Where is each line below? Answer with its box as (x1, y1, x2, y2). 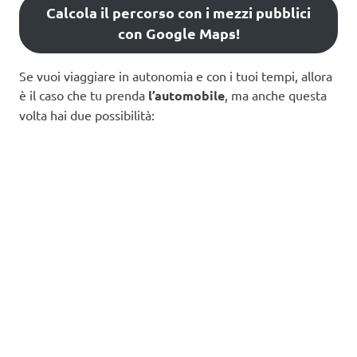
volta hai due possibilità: (19, 106, 155, 123)
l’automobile (148, 86, 225, 104)
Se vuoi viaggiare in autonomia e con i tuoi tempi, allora (19, 67, 332, 84)
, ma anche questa (225, 86, 327, 103)
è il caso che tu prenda (19, 86, 148, 103)
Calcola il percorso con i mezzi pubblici (46, 2, 311, 22)
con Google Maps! (117, 23, 240, 42)
